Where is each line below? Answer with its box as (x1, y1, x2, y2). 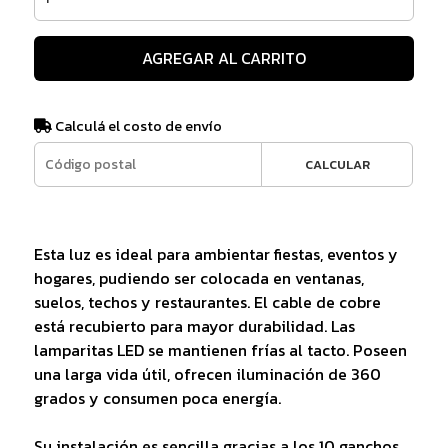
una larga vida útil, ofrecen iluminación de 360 (33, 361, 381, 386)
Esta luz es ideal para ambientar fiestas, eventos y (33, 241, 398, 266)
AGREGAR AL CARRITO (141, 45, 306, 70)
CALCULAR (304, 154, 370, 174)
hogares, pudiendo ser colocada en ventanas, (33, 265, 364, 290)
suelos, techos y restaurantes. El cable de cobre (33, 289, 381, 314)
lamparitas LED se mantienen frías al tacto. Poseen (33, 337, 407, 362)
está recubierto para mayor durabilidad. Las (33, 313, 355, 338)
